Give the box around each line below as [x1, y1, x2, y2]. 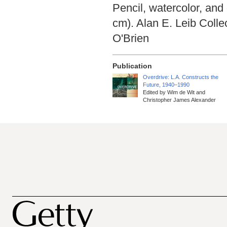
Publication [112, 62, 152, 70]
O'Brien [112, 32, 149, 45]
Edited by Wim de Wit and [143, 89, 205, 95]
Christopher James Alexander [143, 97, 216, 103]
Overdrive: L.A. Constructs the [143, 74, 218, 80]
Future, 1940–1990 [143, 82, 190, 88]
